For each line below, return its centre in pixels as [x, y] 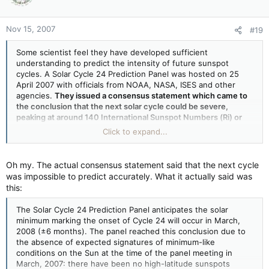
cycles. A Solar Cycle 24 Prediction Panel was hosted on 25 [128, 74]
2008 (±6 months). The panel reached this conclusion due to [131, 231]
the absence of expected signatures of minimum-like [116, 242]
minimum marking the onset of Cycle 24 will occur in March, [128, 220]
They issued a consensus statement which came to [151, 95]
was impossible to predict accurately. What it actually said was [129, 176]
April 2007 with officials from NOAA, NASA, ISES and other [126, 85]
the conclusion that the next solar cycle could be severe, [122, 106]
